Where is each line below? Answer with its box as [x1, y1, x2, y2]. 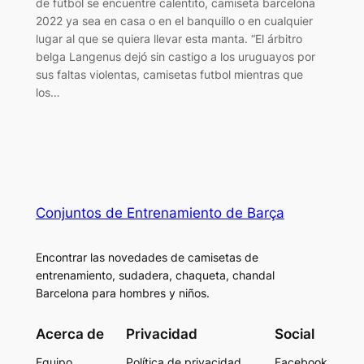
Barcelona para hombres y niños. [35, 286, 210, 301]
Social [275, 325, 315, 342]
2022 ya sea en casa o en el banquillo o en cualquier [35, 13, 313, 28]
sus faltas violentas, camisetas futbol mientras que [35, 67, 303, 81]
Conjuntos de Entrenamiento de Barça [35, 205, 284, 222]
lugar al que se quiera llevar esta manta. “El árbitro [35, 31, 302, 45]
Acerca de [35, 325, 104, 342]
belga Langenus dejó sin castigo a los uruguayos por [35, 49, 315, 63]
